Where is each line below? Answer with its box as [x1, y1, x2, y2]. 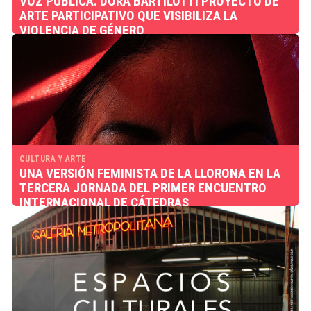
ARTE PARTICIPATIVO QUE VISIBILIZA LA [19, 8, 237, 24]
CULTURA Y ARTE [19, 154, 87, 164]
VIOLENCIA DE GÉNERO [19, 22, 144, 38]
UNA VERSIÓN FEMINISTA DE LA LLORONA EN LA [19, 165, 280, 181]
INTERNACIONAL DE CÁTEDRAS [19, 194, 189, 210]
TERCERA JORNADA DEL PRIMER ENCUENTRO [19, 180, 267, 196]
